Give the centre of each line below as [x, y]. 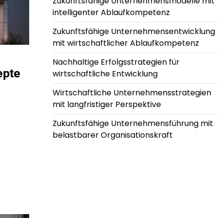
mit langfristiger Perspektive [107, 105]
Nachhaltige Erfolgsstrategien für [116, 62]
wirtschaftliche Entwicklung [105, 74]
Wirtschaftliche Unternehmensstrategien [132, 93]
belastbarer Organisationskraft [112, 135]
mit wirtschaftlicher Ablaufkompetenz [126, 43]
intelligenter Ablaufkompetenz [111, 13]
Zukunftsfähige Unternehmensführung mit [133, 124]
